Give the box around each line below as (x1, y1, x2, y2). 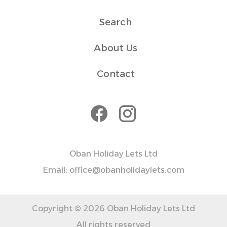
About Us (94, 43, 137, 54)
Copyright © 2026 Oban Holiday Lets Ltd (32, 204, 195, 213)
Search (99, 17, 132, 28)
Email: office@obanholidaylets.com (43, 165, 184, 175)
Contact (96, 68, 135, 80)
